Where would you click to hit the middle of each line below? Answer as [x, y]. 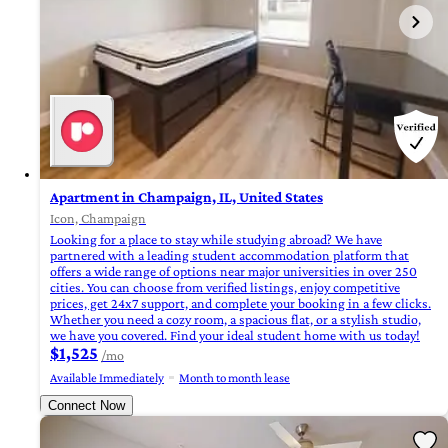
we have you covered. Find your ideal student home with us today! [235, 335]
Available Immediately [107, 378]
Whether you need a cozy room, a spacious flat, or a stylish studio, [235, 319]
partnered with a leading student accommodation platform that [229, 255]
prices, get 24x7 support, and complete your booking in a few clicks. [240, 303]
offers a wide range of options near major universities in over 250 [233, 271]
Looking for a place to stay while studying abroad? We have [216, 239]
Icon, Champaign [98, 218]
